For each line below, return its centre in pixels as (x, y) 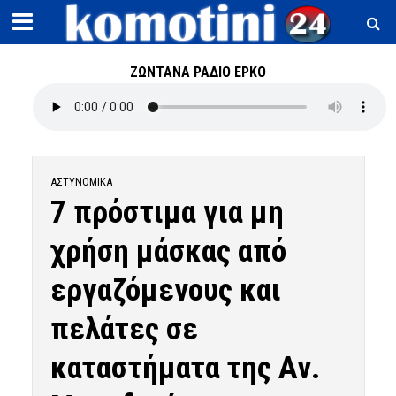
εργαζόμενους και (165, 290)
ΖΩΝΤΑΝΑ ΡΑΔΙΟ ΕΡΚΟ (198, 72)
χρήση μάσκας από (168, 251)
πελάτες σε (124, 329)
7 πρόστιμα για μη (167, 212)
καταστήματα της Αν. (185, 368)
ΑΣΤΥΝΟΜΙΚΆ (81, 182)
